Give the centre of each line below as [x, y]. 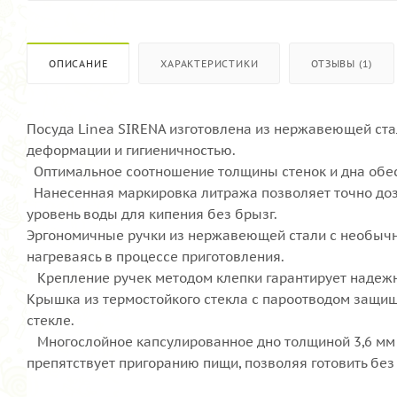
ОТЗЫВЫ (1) [342, 63]
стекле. [51, 320]
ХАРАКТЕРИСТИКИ [210, 63]
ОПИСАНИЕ [78, 63]
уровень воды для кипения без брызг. [152, 214]
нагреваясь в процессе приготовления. [156, 256]
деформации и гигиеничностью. [131, 150]
